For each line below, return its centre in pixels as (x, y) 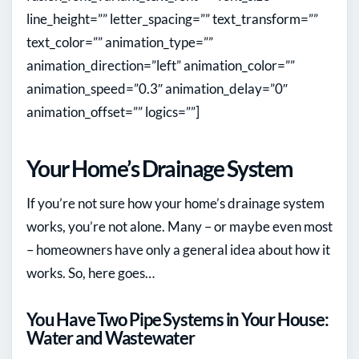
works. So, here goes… (91, 273)
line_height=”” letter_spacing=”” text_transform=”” (172, 19)
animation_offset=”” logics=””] (113, 112)
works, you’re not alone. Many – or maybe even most (179, 227)
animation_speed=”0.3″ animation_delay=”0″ (157, 89)
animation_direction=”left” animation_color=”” (161, 66)
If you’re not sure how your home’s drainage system (175, 204)
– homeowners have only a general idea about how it (178, 250)
